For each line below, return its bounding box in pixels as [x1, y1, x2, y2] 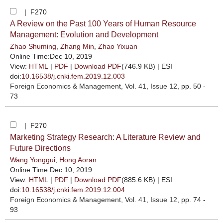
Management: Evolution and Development [10, 30, 158, 39]
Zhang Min [60, 42, 94, 50]
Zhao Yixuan [98, 42, 137, 50]
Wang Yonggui [10, 156, 55, 164]
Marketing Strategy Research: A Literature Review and [10, 133, 201, 141]
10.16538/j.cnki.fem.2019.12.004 [21, 186, 125, 194]
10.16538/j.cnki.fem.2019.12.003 [21, 72, 125, 80]
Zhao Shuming [10, 42, 56, 50]
